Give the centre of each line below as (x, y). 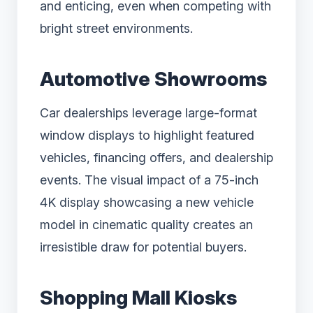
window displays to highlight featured (147, 135)
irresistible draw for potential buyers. (143, 247)
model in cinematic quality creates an (146, 224)
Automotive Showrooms (153, 79)
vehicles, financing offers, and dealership (156, 157)
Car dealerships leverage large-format (148, 112)
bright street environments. (116, 28)
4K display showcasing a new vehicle (147, 202)
